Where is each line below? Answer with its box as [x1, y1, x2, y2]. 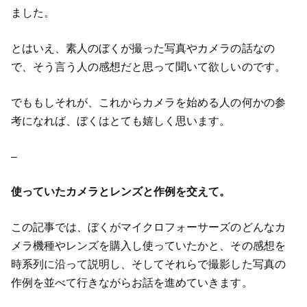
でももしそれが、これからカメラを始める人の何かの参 [10, 96, 286, 108]
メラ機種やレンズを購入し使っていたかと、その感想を [10, 240, 286, 252]
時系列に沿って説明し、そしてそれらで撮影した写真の [10, 258, 286, 271]
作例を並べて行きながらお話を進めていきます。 [10, 277, 253, 289]
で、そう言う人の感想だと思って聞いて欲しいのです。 [10, 61, 286, 73]
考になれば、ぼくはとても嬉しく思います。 [10, 114, 231, 127]
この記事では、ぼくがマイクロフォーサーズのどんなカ [10, 221, 286, 234]
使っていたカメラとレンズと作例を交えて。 [10, 186, 231, 198]
